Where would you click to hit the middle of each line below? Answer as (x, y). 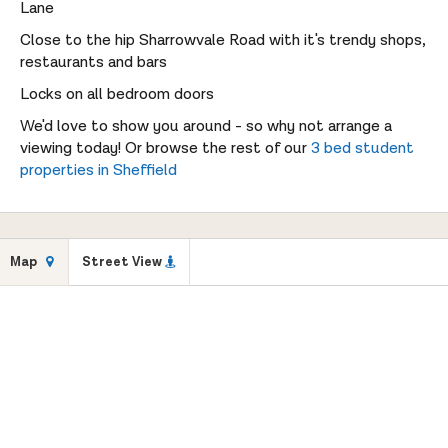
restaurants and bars (93, 62)
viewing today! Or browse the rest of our (165, 148)
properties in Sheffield (98, 170)
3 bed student (362, 148)
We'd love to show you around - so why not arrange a (206, 126)
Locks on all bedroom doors (117, 94)
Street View (122, 262)
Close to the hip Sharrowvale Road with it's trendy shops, (223, 40)
